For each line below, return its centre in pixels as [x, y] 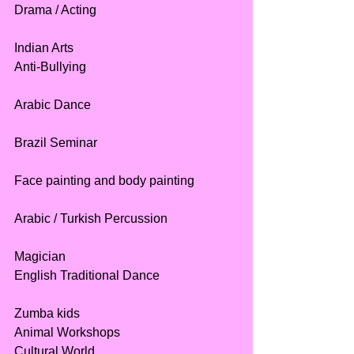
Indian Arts [44, 48]
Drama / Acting [55, 10]
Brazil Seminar [56, 143]
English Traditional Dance [87, 276]
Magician [40, 257]
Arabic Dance [53, 105]
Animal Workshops [67, 333]
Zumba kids [47, 314]
